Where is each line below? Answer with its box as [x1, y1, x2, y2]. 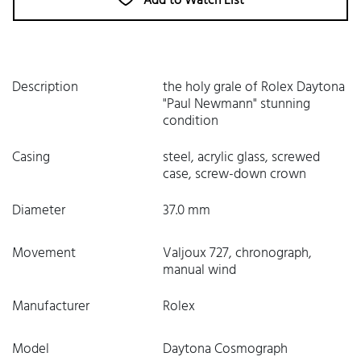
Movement [12, 243, 76, 264]
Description [12, 77, 78, 98]
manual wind [162, 259, 236, 281]
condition [162, 110, 218, 132]
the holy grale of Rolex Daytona [162, 77, 345, 98]
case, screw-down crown [162, 164, 306, 185]
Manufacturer [12, 296, 89, 317]
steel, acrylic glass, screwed [162, 147, 320, 168]
